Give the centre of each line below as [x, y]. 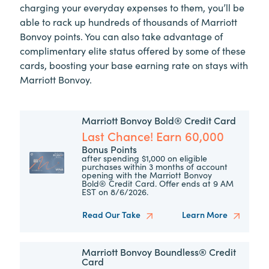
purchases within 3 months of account [155, 167]
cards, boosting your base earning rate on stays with [134, 65]
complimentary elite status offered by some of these [133, 51]
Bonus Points [110, 149]
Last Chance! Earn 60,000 [153, 136]
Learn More [206, 215]
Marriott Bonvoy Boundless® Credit [159, 251]
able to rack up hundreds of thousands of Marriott [128, 22]
